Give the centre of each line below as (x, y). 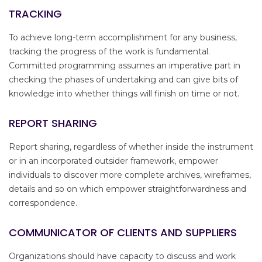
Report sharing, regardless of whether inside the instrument (131, 147)
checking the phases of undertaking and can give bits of (123, 80)
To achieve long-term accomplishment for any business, (123, 38)
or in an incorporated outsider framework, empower (113, 161)
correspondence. (43, 203)
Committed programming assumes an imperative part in (125, 66)
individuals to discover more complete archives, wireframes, (130, 175)
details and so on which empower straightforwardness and (127, 189)
